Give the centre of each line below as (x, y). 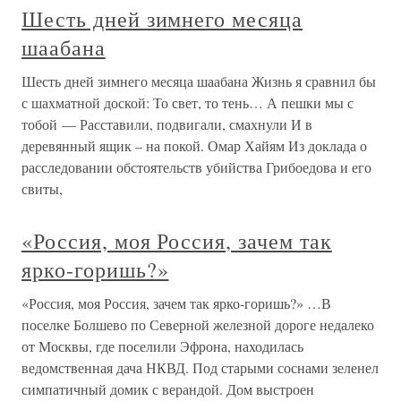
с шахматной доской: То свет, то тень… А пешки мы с (188, 102)
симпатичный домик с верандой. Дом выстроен (168, 389)
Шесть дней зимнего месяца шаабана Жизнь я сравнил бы (199, 81)
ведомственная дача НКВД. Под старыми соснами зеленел (200, 367)
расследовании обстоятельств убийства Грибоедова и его (196, 167)
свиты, (42, 188)
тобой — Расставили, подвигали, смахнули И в (167, 124)
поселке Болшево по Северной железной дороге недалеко (198, 324)
